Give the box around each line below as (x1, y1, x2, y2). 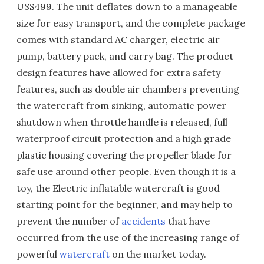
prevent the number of (16, 215, 121, 227)
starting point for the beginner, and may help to (16, 199, 233, 210)
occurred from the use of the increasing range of (16, 232, 239, 243)
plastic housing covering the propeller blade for (16, 149, 232, 161)
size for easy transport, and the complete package (16, 17, 245, 29)
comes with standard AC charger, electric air (16, 34, 220, 45)
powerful (16, 248, 60, 260)
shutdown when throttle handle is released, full (16, 116, 227, 128)
